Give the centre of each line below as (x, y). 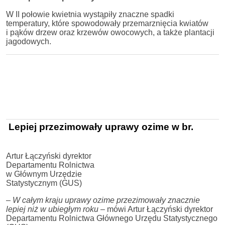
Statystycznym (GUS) (44, 183)
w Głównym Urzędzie (44, 174)
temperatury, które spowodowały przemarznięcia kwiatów (107, 24)
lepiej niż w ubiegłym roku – (55, 209)
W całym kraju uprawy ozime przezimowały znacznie (106, 200)
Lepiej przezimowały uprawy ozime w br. (100, 127)
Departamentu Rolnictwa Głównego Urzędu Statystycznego (112, 218)
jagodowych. (29, 42)
